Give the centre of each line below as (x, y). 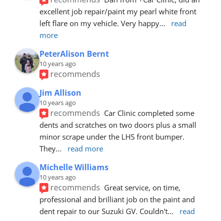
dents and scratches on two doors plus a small (118, 125)
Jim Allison (60, 92)
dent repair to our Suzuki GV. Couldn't (104, 211)
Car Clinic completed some (149, 113)
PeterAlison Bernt (74, 54)
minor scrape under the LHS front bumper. (112, 136)
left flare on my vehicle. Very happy (99, 23)
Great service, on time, (143, 187)
